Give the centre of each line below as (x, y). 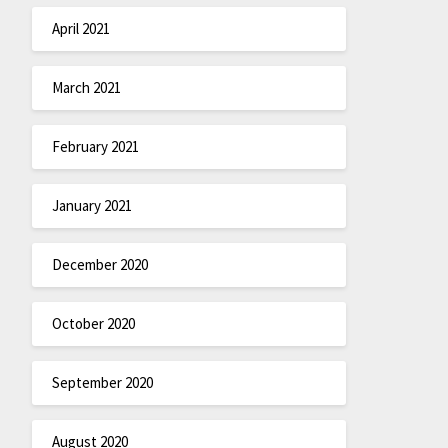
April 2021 (80, 29)
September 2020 (102, 383)
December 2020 (99, 265)
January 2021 (91, 206)
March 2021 (86, 88)
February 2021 (95, 147)
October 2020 (93, 324)
